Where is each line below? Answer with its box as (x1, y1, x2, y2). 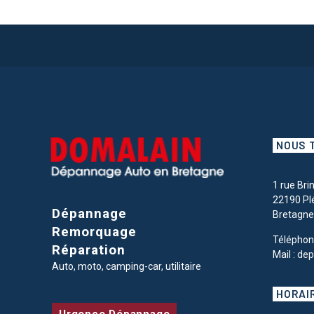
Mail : (273, 249, 298, 261)
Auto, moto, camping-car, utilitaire (52, 261, 202, 273)
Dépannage (52, 205, 127, 222)
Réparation (52, 242, 125, 259)
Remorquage (52, 224, 137, 240)
